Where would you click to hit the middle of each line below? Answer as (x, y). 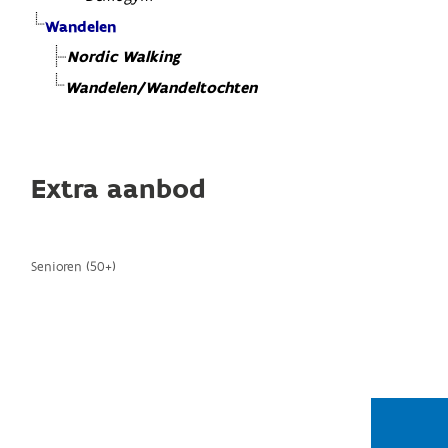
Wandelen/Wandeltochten (161, 89)
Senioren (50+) (74, 267)
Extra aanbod (119, 190)
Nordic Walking (124, 58)
